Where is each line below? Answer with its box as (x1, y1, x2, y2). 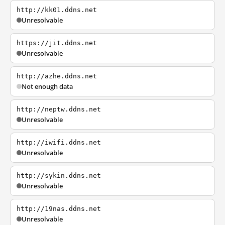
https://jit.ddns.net (17, 39, 97, 47)
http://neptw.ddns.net (17, 105, 101, 113)
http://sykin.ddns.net (17, 172, 101, 179)
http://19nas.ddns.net (17, 205, 101, 212)
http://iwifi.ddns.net (17, 139, 101, 146)
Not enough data (22, 82, 73, 91)
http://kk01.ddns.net (17, 6, 97, 14)
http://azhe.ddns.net (17, 72, 97, 80)
